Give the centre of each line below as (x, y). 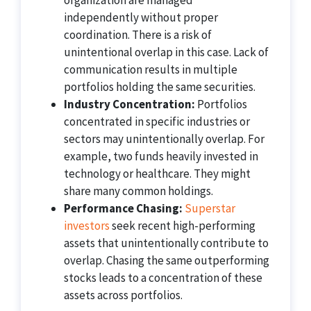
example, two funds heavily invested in (161, 156)
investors (87, 226)
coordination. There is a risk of (138, 35)
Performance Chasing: (123, 208)
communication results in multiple (151, 69)
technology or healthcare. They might (157, 174)
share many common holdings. (138, 191)
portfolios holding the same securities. (160, 87)
